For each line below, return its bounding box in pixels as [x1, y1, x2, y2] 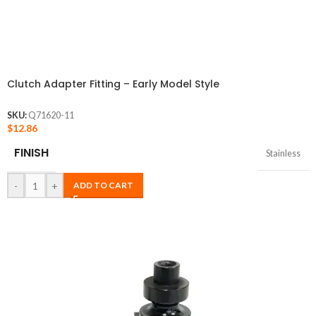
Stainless [266, 148, 300, 159]
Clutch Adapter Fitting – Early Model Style [7, 77, 219, 91]
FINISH [14, 145, 49, 162]
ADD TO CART [73, 180, 133, 191]
